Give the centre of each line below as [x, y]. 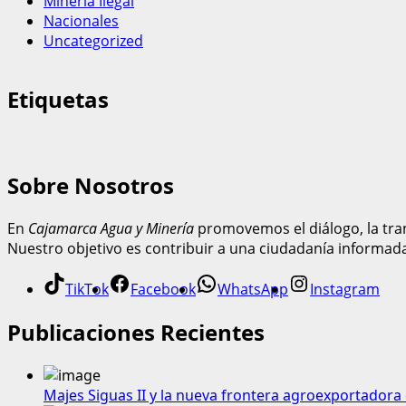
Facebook [163, 290]
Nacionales [81, 20]
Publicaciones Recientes [136, 333]
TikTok [87, 290]
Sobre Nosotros [91, 186]
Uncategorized [93, 40]
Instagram [345, 290]
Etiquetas [58, 100]
